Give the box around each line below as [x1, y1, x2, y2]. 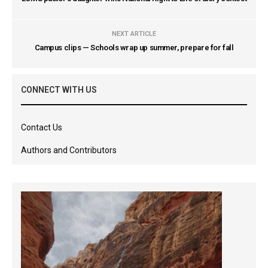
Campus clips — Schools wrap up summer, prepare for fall [34, 43, 234, 53]
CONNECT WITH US [21, 85, 97, 95]
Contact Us [21, 123, 62, 133]
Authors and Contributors [21, 145, 117, 156]
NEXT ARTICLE [112, 30, 156, 38]
